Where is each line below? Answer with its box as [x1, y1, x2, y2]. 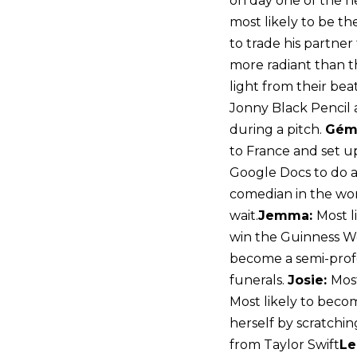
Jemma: [258, 208, 316, 224]
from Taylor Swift [229, 337, 339, 353]
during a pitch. [229, 122, 325, 138]
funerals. [229, 273, 288, 288]
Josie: [288, 273, 331, 288]
